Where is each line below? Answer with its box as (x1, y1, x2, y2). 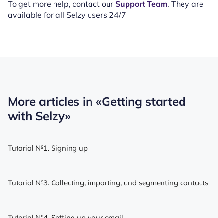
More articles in (8, 93, 96, 109)
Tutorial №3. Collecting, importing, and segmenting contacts (8, 178, 208, 187)
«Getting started (96, 93, 186, 109)
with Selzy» (8, 108, 71, 123)
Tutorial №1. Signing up (8, 143, 88, 153)
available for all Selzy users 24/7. (8, 9, 128, 19)
